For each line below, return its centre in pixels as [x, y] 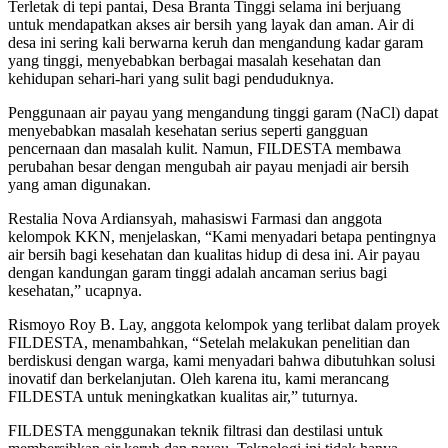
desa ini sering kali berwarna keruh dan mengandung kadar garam [215, 43]
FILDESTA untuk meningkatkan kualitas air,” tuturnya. [183, 397]
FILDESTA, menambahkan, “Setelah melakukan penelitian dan [209, 343]
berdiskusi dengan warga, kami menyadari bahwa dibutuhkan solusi [221, 361]
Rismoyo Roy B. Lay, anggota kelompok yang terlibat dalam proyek [224, 325]
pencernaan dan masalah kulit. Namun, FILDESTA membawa [204, 149]
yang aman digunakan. [79, 185]
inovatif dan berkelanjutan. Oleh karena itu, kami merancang [198, 379]
